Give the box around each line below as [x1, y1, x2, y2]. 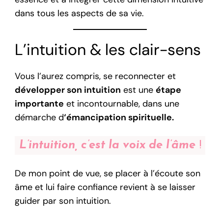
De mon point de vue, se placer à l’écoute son [15, 167, 201, 180]
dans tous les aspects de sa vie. [15, 7, 144, 19]
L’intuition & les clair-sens [15, 39, 201, 60]
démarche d [15, 111, 64, 124]
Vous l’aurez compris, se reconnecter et [15, 70, 176, 82]
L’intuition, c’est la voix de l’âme [19, 139, 195, 152]
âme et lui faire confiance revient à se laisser [15, 181, 196, 193]
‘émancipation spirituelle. [64, 111, 174, 124]
